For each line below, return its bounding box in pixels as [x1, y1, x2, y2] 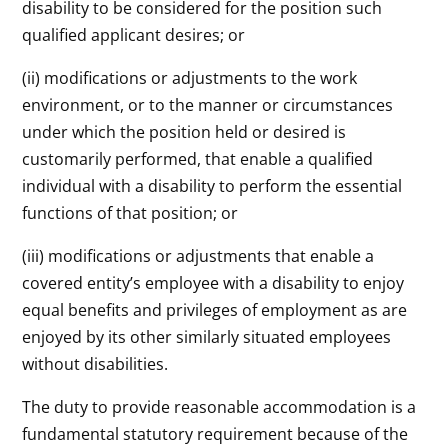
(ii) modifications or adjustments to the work [22, 66, 358, 89]
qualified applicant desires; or [22, 23, 246, 46]
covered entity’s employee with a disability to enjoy [22, 271, 405, 294]
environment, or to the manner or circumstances [22, 93, 394, 116]
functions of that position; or [22, 201, 239, 224]
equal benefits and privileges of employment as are [22, 298, 408, 321]
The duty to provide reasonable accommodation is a [22, 395, 417, 418]
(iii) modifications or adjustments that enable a [22, 244, 375, 267]
